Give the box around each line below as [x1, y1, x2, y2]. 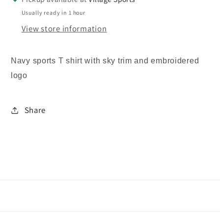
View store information [21, 23, 107, 34]
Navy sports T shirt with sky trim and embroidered [11, 56, 199, 65]
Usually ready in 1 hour [21, 9, 85, 17]
